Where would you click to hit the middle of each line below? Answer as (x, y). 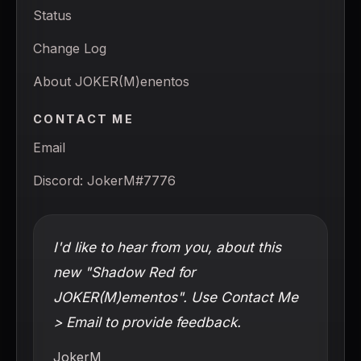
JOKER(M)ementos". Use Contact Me (176, 297)
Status (52, 15)
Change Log (70, 48)
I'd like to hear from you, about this (167, 247)
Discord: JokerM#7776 (104, 180)
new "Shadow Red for (124, 272)
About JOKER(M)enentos (111, 81)
